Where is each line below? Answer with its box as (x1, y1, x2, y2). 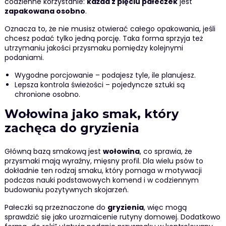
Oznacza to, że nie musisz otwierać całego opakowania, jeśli (4, 23, 215, 34)
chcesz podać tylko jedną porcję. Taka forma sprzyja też (4, 33, 203, 43)
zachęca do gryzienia (4, 120, 139, 135)
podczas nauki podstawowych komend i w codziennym (4, 175, 199, 186)
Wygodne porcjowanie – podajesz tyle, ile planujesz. (14, 70, 196, 80)
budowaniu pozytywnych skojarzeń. (4, 185, 129, 195)
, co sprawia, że (139, 146, 192, 157)
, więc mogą (143, 202, 187, 213)
